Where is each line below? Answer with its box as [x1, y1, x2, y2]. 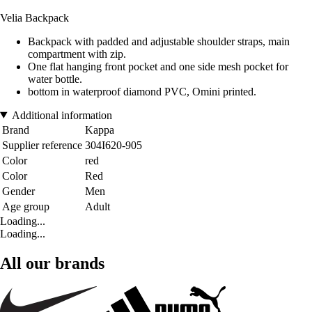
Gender [2, 185, 35, 197]
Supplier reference [2, 139, 82, 151]
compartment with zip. [28, 47, 126, 60]
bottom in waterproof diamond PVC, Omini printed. [28, 85, 256, 97]
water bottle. [28, 72, 82, 85]
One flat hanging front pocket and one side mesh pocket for [28, 60, 288, 72]
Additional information [11, 109, 112, 121]
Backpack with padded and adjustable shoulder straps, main [28, 35, 290, 47]
